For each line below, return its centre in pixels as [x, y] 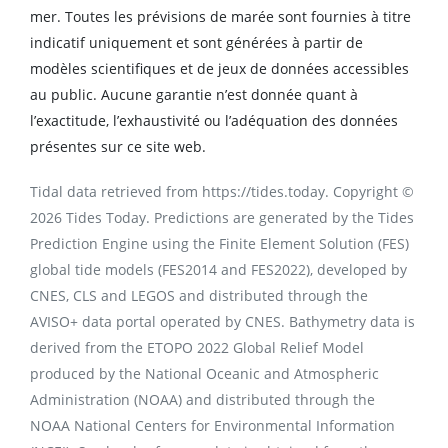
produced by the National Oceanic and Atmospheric [204, 374]
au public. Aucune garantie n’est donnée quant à [194, 95]
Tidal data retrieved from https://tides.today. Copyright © [222, 192]
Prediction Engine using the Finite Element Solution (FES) [219, 244]
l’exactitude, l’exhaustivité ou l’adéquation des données [214, 121]
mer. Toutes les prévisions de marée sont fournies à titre [220, 17]
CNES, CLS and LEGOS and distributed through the [199, 296]
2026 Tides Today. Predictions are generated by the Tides [222, 218]
